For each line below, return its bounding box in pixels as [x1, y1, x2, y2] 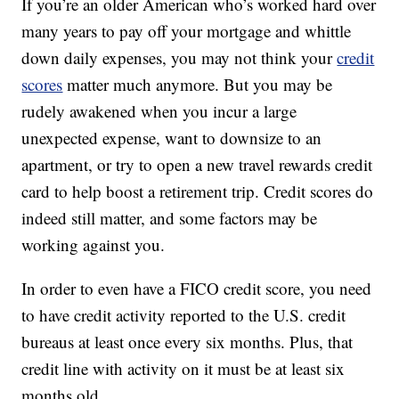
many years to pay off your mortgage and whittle [21, 20, 352, 43]
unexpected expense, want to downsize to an [21, 126, 322, 150]
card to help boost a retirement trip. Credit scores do [21, 180, 374, 203]
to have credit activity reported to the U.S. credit [21, 304, 346, 327]
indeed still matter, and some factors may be [21, 207, 318, 230]
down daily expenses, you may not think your [21, 46, 338, 69]
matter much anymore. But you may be [62, 73, 333, 96]
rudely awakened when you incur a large [21, 100, 297, 123]
